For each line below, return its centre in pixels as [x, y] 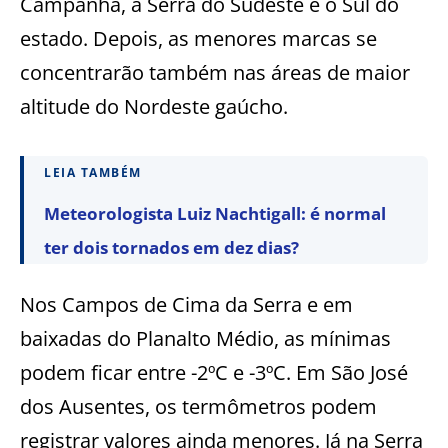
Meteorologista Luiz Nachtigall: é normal [215, 213]
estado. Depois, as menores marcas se [198, 38]
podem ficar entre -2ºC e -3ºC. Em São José [214, 372]
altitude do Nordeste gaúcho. [154, 106]
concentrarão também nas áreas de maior [215, 72]
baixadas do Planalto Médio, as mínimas [205, 338]
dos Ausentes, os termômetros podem [198, 406]
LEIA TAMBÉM [93, 172]
